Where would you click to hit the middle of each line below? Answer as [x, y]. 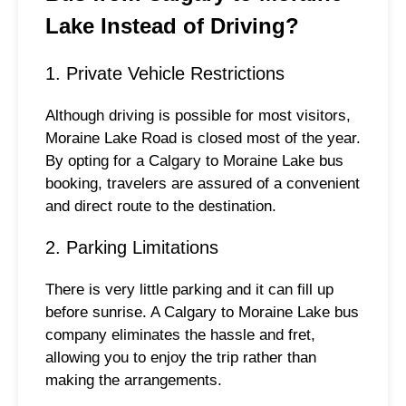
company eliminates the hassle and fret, [180, 334]
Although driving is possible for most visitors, [198, 116]
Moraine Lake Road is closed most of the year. [203, 139]
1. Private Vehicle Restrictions [165, 74]
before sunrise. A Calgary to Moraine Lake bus [202, 312]
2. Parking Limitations [132, 247]
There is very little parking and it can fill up [189, 289]
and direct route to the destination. [161, 207]
